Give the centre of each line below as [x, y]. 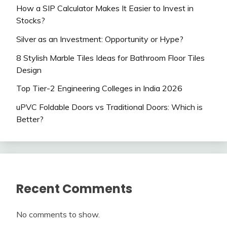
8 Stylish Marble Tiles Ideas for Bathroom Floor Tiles [110, 58]
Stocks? [31, 20]
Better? [30, 119]
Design [29, 70]
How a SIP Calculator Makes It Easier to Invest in [105, 8]
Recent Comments [74, 189]
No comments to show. [58, 214]
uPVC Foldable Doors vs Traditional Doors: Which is [109, 107]
